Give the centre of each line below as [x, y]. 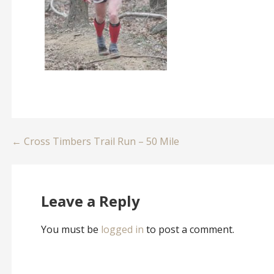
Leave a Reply [90, 201]
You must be [71, 230]
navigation [61, 172]
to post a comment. [189, 230]
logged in [122, 230]
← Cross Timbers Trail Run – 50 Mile [95, 141]
